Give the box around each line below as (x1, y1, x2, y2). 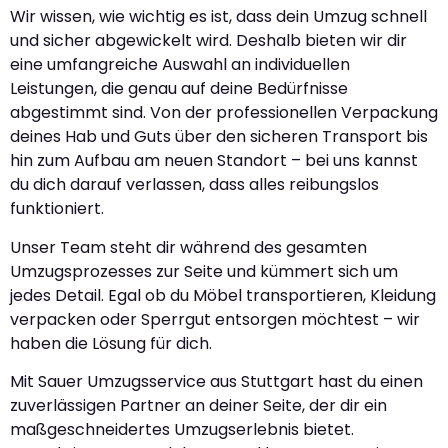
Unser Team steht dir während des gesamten (10, 235, 367, 259)
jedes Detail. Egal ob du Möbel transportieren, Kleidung (10, 283, 436, 307)
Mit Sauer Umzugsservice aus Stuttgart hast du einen (10, 370, 423, 394)
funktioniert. (10, 197, 104, 221)
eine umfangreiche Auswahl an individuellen (10, 53, 350, 77)
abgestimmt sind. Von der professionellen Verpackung (10, 101, 438, 125)
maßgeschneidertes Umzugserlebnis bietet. (10, 418, 354, 442)
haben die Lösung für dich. (10, 331, 212, 355)
